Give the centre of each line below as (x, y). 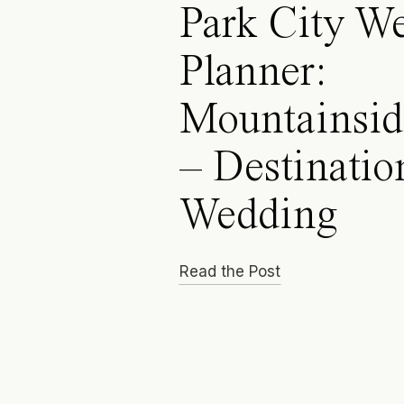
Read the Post (230, 271)
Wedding (259, 217)
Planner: (253, 73)
